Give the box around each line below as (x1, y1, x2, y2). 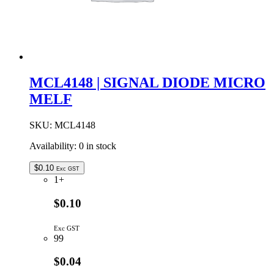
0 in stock (79, 141, 116, 152)
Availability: (29, 141, 79, 152)
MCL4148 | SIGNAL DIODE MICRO (29, 75, 265, 91)
